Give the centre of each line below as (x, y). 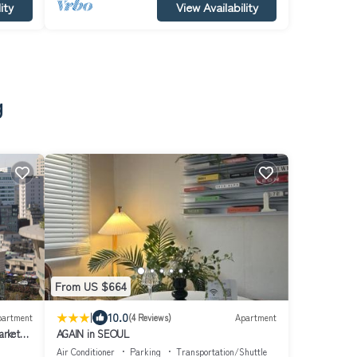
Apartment (256, 318)
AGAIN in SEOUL (92, 333)
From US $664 (90, 286)
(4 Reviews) (149, 318)
